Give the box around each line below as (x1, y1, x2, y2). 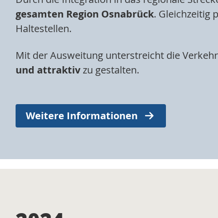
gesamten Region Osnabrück (16, 7, 154, 20)
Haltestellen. (16, 21, 72, 35)
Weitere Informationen (26, 109, 138, 122)
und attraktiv (16, 63, 80, 76)
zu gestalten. (80, 63, 139, 76)
